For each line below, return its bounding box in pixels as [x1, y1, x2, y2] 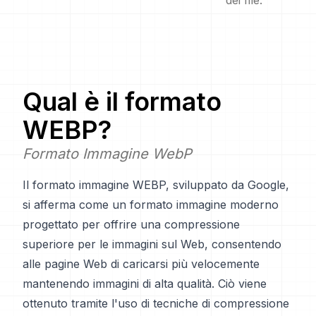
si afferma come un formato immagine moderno [23, 197, 279, 212]
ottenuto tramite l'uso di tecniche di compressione [23, 296, 289, 310]
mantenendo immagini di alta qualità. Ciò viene [23, 276, 267, 291]
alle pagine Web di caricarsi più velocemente [23, 257, 260, 271]
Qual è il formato [23, 86, 221, 117]
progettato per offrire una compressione [23, 217, 240, 231]
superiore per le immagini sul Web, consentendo [23, 237, 281, 251]
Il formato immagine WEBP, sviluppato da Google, [23, 178, 289, 192]
